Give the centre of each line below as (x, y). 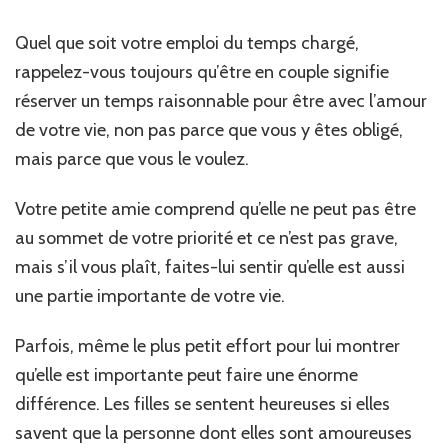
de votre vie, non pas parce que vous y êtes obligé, (209, 130)
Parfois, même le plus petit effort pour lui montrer (207, 346)
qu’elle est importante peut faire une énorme (186, 375)
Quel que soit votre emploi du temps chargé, (187, 43)
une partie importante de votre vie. (150, 296)
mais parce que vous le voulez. (132, 159)
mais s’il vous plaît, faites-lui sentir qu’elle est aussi (210, 267)
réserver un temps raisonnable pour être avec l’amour (221, 101)
